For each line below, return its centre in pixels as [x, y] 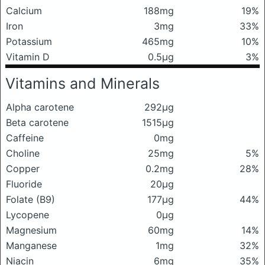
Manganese [31, 245]
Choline [23, 153]
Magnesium [31, 230]
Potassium [29, 41]
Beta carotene [37, 122]
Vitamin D [28, 56]
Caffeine [25, 138]
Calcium [24, 10]
